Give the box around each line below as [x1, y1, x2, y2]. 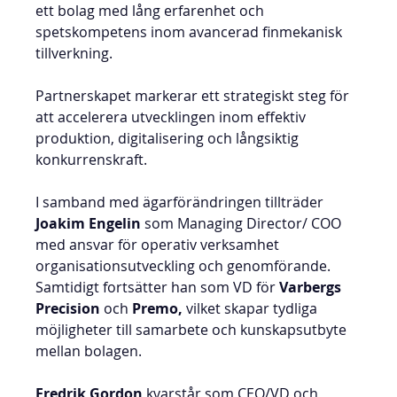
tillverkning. [35, 43, 113, 63]
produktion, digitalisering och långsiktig [35, 128, 303, 148]
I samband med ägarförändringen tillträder [35, 192, 328, 212]
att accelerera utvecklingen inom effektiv [35, 107, 310, 127]
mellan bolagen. [35, 341, 143, 361]
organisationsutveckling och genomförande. [35, 256, 331, 276]
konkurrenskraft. [35, 150, 148, 169]
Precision [35, 299, 101, 318]
